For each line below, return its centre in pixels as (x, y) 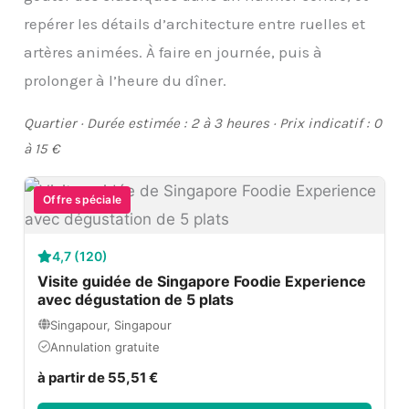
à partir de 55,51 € (98, 377)
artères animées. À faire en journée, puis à (173, 52)
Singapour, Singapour (111, 325)
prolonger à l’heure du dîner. (126, 80)
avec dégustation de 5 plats (136, 299)
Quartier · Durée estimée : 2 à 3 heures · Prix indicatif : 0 (203, 123)
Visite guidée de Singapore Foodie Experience (202, 281)
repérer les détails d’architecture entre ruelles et (195, 23)
